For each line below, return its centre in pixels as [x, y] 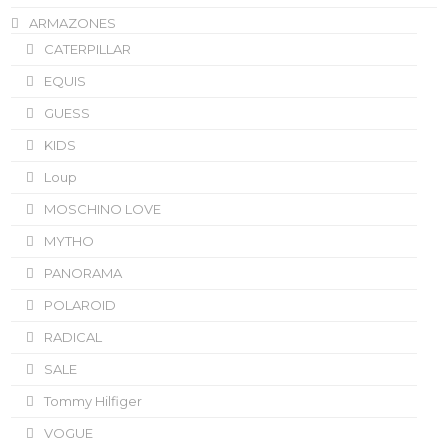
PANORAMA [83, 272]
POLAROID [80, 304]
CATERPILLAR [88, 48]
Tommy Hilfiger [93, 400]
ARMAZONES [73, 22]
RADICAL [73, 336]
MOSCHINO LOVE [103, 208]
